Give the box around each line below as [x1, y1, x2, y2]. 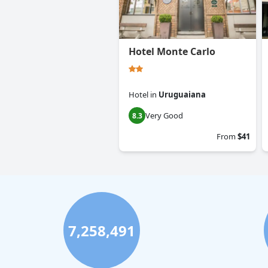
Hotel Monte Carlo [129, 45, 215, 59]
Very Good [145, 110, 183, 121]
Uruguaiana [159, 89, 206, 100]
